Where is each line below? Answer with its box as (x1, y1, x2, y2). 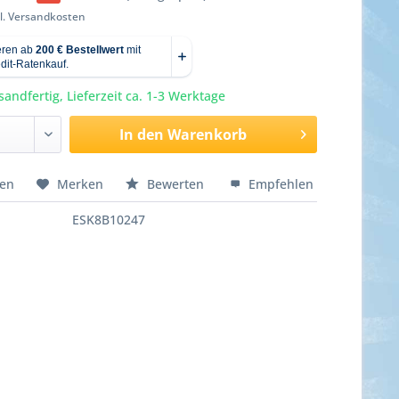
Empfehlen (245, 175, 314, 192)
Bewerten (143, 175, 208, 192)
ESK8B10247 (72, 210, 146, 228)
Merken (57, 175, 104, 192)
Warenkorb (167, 125, 247, 144)
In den (118, 125, 164, 144)
